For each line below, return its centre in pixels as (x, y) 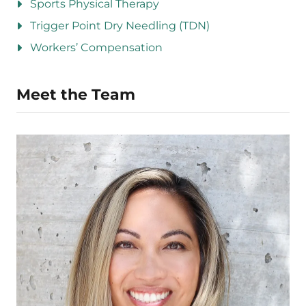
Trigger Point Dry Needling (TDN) (120, 25)
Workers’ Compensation (96, 47)
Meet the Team (76, 94)
